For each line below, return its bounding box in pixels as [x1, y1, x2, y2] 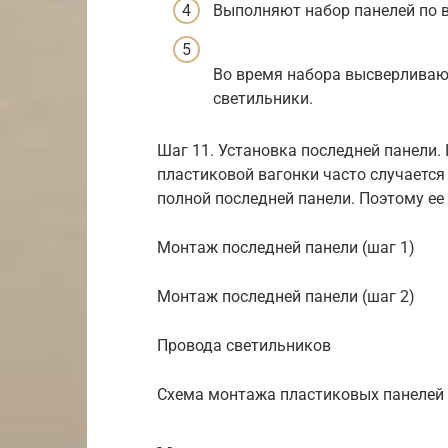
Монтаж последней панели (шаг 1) [157, 238, 415, 258]
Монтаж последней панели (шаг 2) [157, 287, 415, 307]
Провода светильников [157, 336, 331, 356]
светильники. [213, 88, 313, 108]
